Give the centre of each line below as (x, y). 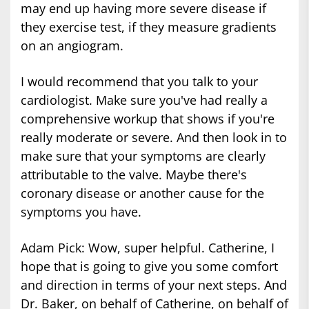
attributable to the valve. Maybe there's (134, 175)
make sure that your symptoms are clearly (143, 156)
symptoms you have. (81, 212)
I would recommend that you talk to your (139, 82)
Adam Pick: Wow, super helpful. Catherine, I (148, 248)
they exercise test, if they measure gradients (149, 27)
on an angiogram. (72, 46)
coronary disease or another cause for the (142, 193)
